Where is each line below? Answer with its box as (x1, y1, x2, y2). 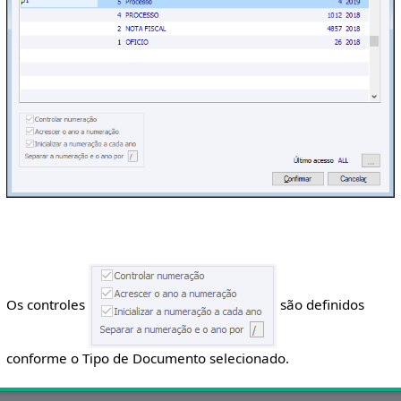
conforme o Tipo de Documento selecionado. (5, 349, 289, 368)
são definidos (276, 295, 364, 314)
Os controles (5, 295, 89, 314)
